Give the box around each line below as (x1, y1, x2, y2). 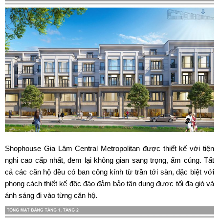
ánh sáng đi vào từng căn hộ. (5, 191, 97, 200)
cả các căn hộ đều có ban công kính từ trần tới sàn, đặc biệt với (5, 168, 214, 176)
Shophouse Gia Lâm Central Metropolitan (5, 144, 140, 153)
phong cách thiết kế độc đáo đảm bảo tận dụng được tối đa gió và (5, 179, 214, 188)
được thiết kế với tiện (140, 144, 215, 153)
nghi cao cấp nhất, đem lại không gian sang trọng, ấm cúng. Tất (5, 156, 214, 165)
